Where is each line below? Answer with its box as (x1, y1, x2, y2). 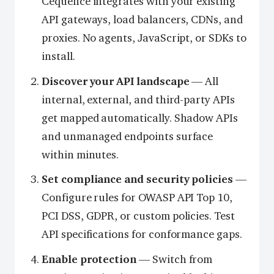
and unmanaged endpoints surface (42, 129, 213, 143)
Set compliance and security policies (42, 172, 234, 187)
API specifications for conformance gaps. (42, 228, 242, 242)
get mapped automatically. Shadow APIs (42, 111, 239, 125)
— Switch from (136, 253, 213, 267)
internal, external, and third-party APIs (42, 92, 235, 106)
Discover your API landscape (42, 74, 190, 88)
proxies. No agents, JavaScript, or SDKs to (42, 31, 246, 45)
